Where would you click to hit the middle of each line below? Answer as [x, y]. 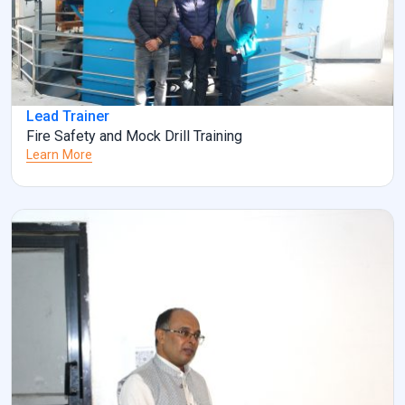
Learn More [59, 154]
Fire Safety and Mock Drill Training [134, 136]
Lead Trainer [68, 116]
